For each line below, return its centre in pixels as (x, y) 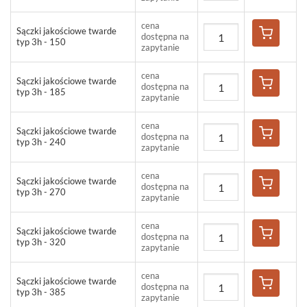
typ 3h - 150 (41, 42)
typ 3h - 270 (41, 193)
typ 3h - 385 (41, 293)
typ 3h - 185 (41, 93)
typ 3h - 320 (41, 243)
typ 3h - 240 (41, 143)
